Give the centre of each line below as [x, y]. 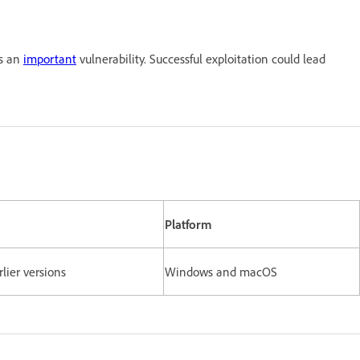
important [50, 58]
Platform [188, 224]
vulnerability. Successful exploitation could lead [201, 58]
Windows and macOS [221, 271]
